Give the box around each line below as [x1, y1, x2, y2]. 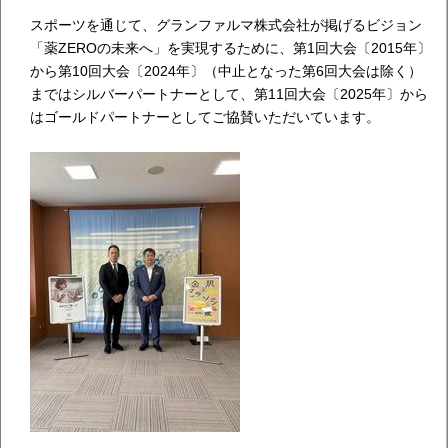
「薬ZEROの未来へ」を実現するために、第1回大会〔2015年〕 [29, 40, 431, 57]
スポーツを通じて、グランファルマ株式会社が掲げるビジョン [29, 17, 422, 34]
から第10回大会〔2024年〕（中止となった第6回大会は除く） [29, 63, 422, 80]
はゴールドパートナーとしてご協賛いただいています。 [29, 109, 380, 126]
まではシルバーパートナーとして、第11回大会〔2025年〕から [29, 86, 428, 103]
